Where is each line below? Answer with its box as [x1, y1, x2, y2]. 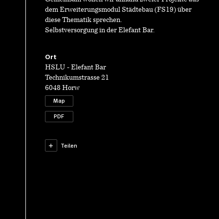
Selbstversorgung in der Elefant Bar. [44, 27, 154, 35]
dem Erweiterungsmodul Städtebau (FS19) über [44, 6, 192, 14]
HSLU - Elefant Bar [44, 64, 106, 72]
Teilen [61, 143, 78, 149]
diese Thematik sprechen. [44, 17, 122, 24]
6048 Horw [44, 85, 80, 92]
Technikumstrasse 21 [44, 74, 109, 82]
